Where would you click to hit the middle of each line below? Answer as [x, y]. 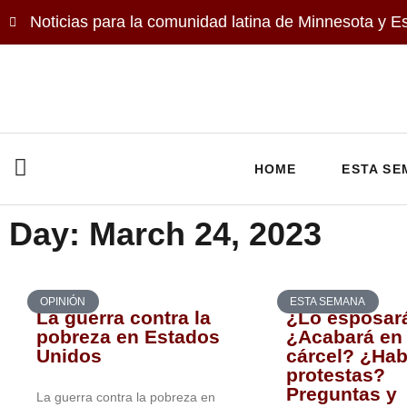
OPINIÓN [63, 302]
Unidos [69, 356]
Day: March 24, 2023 [165, 234]
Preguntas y [342, 394]
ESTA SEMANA [328, 302]
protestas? [336, 375]
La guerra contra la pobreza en [126, 397]
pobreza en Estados [128, 337]
